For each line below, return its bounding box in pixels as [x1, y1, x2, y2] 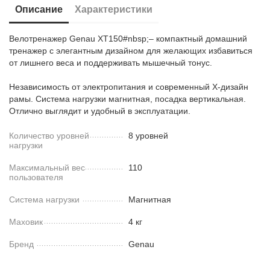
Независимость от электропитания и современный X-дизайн [9, 82, 249, 92]
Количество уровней [9, 131, 90, 140]
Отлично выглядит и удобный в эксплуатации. [9, 106, 191, 116]
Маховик [9, 217, 43, 227]
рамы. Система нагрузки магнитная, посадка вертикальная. [9, 94, 246, 104]
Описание [15, 4, 63, 14]
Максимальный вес [9, 163, 86, 172]
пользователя [9, 172, 64, 182]
